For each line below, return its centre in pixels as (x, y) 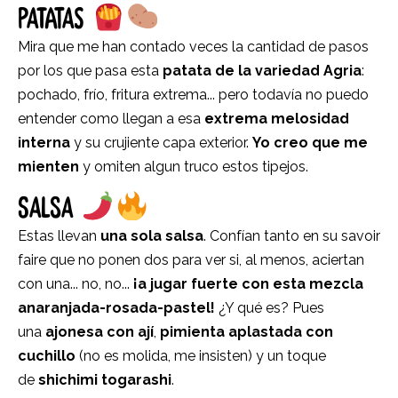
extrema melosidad (277, 118)
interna (44, 142)
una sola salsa (152, 235)
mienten (48, 166)
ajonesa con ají (99, 331)
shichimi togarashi (103, 379)
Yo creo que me (310, 142)
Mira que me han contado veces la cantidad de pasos (193, 46)
